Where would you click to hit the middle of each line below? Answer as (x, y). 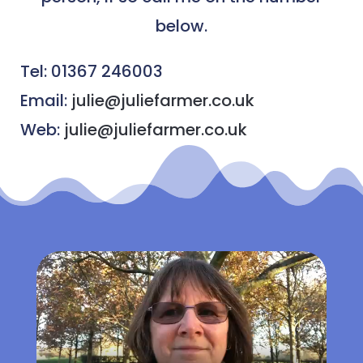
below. (181, 26)
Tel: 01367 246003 (91, 72)
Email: (45, 101)
